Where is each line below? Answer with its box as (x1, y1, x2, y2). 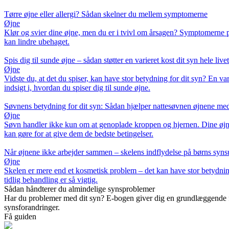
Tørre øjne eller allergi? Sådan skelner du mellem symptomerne (4, 10, 208, 19)
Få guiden (4, 212, 36, 221)
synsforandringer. (4, 203, 60, 212)
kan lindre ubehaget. (4, 37, 70, 47)
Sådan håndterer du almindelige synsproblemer (4, 185, 155, 194)
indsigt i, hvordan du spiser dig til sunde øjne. (4, 83, 150, 93)
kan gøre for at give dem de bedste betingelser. (4, 129, 153, 139)
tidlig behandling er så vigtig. (4, 175, 98, 185)
